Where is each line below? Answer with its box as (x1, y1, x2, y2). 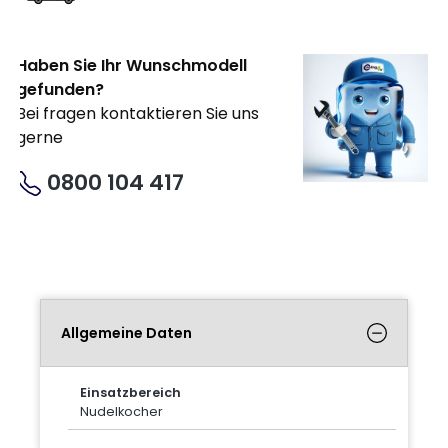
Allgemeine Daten (61, 322, 192, 343)
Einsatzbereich (80, 383, 181, 401)
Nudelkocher (80, 402, 163, 420)
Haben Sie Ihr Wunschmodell (16, 53, 247, 77)
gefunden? (16, 77, 104, 101)
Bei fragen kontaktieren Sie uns (16, 101, 259, 125)
